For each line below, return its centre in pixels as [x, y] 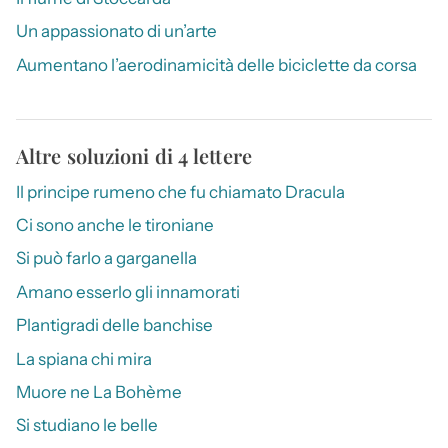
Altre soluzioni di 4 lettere [134, 155]
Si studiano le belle [87, 425]
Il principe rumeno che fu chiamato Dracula [180, 191]
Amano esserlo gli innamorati [128, 291]
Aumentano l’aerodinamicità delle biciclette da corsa [216, 64]
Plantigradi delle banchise [114, 325]
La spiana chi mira [84, 358]
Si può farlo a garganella [106, 258]
